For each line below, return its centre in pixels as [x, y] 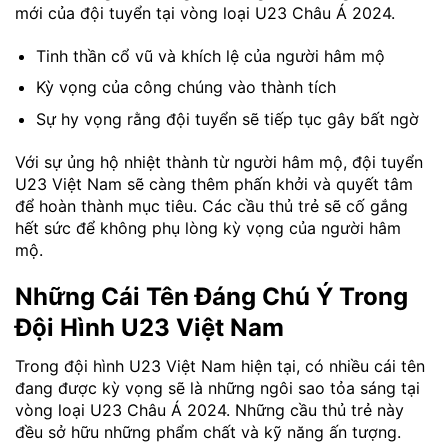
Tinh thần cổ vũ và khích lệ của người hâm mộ [210, 55]
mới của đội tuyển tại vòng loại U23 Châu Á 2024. [205, 12]
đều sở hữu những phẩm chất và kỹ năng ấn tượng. [208, 432]
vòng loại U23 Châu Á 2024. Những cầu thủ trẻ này [209, 410]
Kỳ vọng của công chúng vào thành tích [185, 87]
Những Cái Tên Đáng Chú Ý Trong [211, 297]
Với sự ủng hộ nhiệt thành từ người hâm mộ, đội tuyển [219, 161]
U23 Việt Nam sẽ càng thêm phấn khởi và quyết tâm [214, 183]
